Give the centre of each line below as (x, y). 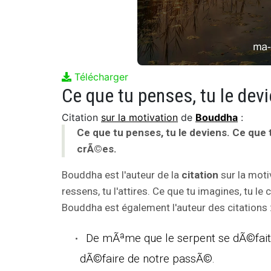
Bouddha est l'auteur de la (122, 175)
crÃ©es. (97, 149)
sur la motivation (139, 117)
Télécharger (100, 77)
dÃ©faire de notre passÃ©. (147, 258)
